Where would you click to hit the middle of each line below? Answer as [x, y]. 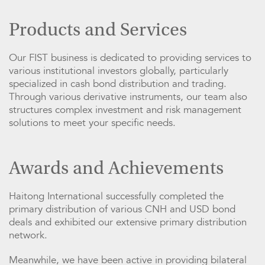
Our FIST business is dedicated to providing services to [130, 58]
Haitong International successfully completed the [116, 196]
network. [28, 235]
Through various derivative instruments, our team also [128, 97]
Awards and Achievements [116, 170]
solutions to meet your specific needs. [92, 123]
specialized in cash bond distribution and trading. [118, 84]
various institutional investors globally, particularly [119, 71]
